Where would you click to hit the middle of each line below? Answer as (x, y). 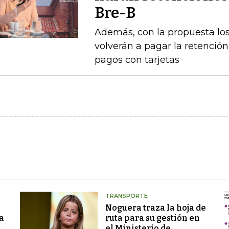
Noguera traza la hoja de (155, 208)
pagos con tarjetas (137, 60)
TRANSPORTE (126, 196)
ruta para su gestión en (152, 218)
